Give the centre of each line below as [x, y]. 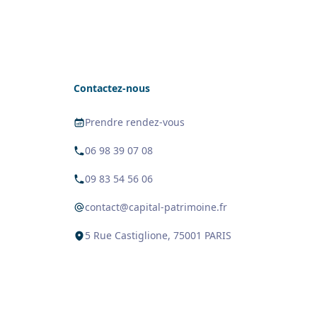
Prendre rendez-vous [135, 122]
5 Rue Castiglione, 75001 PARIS [158, 235]
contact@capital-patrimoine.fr [156, 207]
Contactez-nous [112, 88]
